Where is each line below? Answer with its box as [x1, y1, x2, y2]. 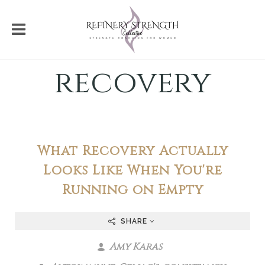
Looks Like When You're [43, 161, 222, 179]
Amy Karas [107, 240, 162, 253]
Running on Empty [62, 181, 203, 199]
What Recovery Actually [37, 142, 228, 160]
